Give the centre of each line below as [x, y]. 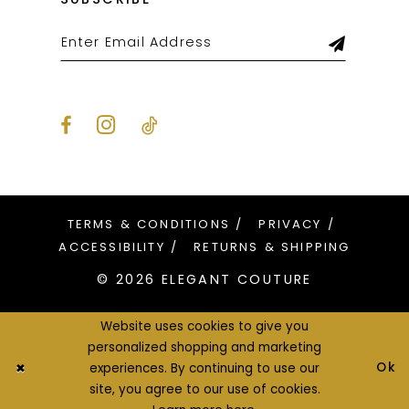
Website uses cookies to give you [204, 327]
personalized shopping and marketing [204, 348]
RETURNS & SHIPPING [272, 247]
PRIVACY [290, 225]
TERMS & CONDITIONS [149, 225]
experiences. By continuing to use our [204, 369]
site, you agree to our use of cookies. [204, 390]
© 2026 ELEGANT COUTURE [204, 280]
